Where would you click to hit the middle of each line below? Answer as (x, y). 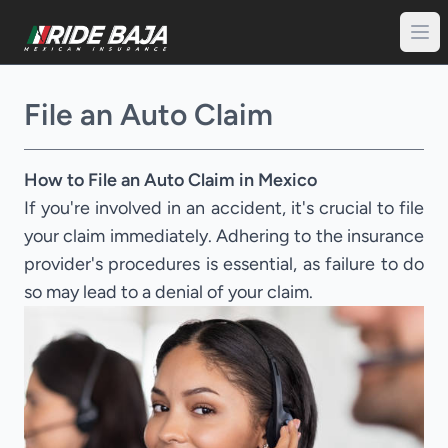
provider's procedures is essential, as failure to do (224, 264)
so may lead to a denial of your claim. (168, 292)
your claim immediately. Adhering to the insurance (224, 236)
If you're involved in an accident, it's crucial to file (224, 208)
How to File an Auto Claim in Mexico (170, 180)
